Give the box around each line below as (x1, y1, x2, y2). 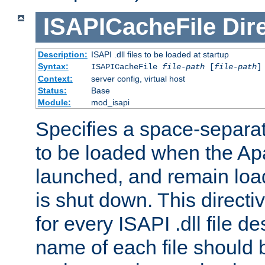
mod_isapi (91, 97, 130, 107)
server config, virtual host (91, 73, 185, 83)
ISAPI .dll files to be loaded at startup (91, 49, 229, 59)
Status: (37, 85, 67, 95)
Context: (37, 73, 73, 83)
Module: (37, 97, 71, 107)
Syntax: (37, 61, 69, 71)
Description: (37, 49, 88, 59)
